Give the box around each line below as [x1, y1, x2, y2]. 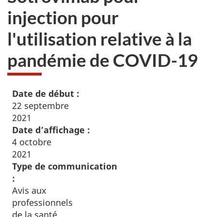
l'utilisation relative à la [7, 27, 192, 49]
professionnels [12, 197, 73, 208]
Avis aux [12, 185, 46, 196]
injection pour [7, 6, 119, 28]
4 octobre [12, 136, 51, 148]
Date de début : [12, 88, 79, 99]
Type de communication [12, 160, 117, 172]
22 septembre [12, 100, 69, 111]
